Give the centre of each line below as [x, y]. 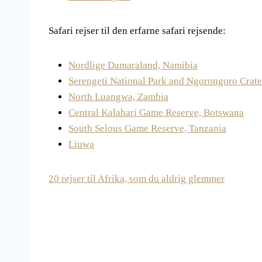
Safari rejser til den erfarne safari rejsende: [137, 31]
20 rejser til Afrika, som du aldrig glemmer [137, 179]
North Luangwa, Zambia [118, 97]
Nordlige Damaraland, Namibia [133, 65]
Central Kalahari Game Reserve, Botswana [156, 113]
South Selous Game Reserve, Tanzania [147, 129]
